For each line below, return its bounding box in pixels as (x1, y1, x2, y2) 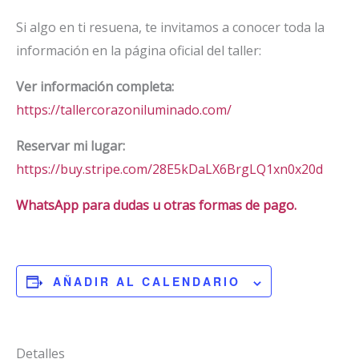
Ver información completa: (16, 78, 174, 96)
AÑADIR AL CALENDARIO (53, 273, 240, 290)
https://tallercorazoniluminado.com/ (16, 101, 232, 119)
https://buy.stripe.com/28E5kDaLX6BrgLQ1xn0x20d (16, 160, 323, 179)
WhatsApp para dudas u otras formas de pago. (16, 196, 296, 215)
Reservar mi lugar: (16, 137, 125, 155)
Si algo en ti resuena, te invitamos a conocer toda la (16, 18, 325, 37)
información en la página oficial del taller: (16, 42, 261, 60)
